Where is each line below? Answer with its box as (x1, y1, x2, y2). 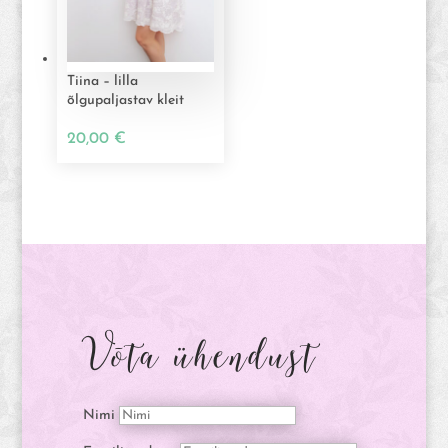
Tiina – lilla (66, 74, 138, 90)
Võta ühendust (80, 326, 317, 383)
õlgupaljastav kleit (66, 93, 184, 109)
